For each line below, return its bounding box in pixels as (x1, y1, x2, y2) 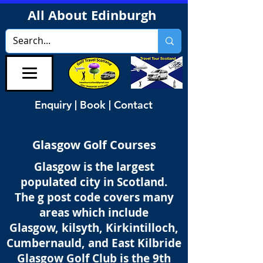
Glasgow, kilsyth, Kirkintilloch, (9, 220, 178, 235)
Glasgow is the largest (33, 159, 154, 174)
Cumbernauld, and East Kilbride (6, 235, 181, 251)
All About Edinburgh (27, 6, 160, 24)
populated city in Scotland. (21, 174, 167, 190)
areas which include (39, 205, 149, 220)
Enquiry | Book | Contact (35, 97, 153, 112)
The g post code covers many (14, 190, 174, 205)
